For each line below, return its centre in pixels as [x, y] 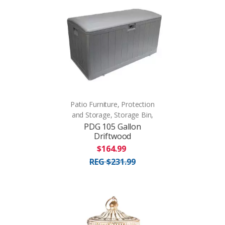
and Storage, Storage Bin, [113, 115]
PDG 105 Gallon [113, 126]
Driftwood [113, 136]
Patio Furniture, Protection [113, 104]
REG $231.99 [113, 161]
